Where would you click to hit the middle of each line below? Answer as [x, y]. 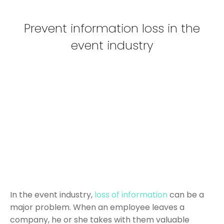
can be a [186, 195]
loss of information [131, 195]
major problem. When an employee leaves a [97, 207]
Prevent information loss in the [112, 28]
